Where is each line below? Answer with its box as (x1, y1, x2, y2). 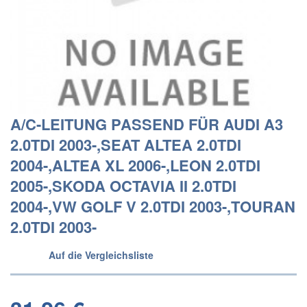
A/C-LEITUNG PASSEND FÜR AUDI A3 (10, 113, 283, 135)
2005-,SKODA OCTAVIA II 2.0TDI (10, 175, 236, 197)
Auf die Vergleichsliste (49, 248, 153, 262)
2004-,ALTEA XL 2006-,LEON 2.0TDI (10, 154, 260, 176)
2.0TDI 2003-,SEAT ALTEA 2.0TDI (10, 134, 241, 156)
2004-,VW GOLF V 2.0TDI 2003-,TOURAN (10, 195, 295, 217)
